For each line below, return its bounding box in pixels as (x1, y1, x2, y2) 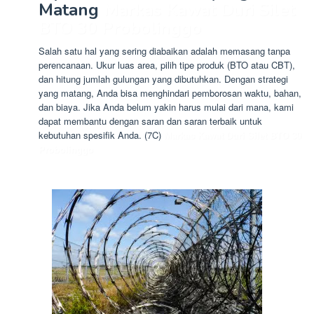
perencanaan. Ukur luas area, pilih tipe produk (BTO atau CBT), (39, 58, 295, 71)
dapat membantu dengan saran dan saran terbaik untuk (39, 114, 262, 128)
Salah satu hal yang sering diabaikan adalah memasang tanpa (39, 44, 290, 57)
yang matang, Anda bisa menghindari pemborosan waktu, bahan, (39, 86, 301, 100)
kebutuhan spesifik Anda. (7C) (39, 128, 164, 142)
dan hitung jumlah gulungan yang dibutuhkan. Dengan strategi (39, 72, 288, 86)
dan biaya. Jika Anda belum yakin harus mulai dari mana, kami (39, 100, 294, 114)
